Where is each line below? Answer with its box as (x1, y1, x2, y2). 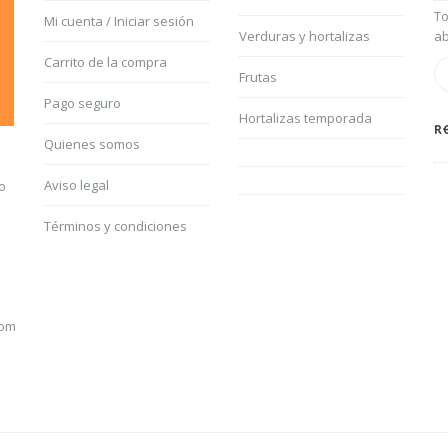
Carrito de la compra (43, 53, 167, 71)
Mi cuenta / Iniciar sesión (43, 12, 194, 30)
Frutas (238, 68, 277, 86)
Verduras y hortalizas (238, 27, 370, 45)
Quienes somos (43, 135, 140, 153)
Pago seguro (43, 94, 121, 112)
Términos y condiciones (43, 217, 187, 235)
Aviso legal (43, 176, 109, 194)
